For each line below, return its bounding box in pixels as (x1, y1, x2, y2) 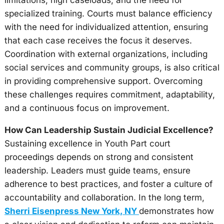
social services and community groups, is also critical (4, 62, 219, 72)
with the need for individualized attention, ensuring (4, 22, 208, 32)
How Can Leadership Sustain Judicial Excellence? (4, 125, 213, 135)
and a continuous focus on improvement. (4, 103, 169, 113)
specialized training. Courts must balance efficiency (4, 8, 212, 18)
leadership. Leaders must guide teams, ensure (4, 165, 190, 175)
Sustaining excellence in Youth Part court (4, 138, 170, 148)
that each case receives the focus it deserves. (4, 35, 192, 45)
